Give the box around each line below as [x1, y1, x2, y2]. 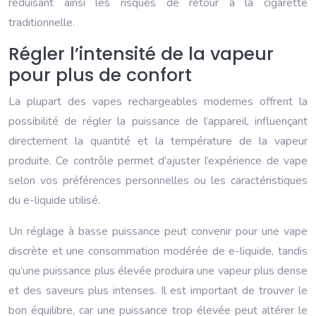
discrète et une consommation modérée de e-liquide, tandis [8, 243, 308, 260]
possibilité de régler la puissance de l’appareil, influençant [8, 114, 308, 130]
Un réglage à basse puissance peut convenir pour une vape [8, 224, 308, 240]
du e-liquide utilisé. [8, 193, 100, 209]
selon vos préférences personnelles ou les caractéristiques [8, 173, 308, 189]
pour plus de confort [8, 63, 192, 88]
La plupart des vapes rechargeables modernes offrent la [8, 94, 308, 110]
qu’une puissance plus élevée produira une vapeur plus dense [8, 263, 308, 279]
